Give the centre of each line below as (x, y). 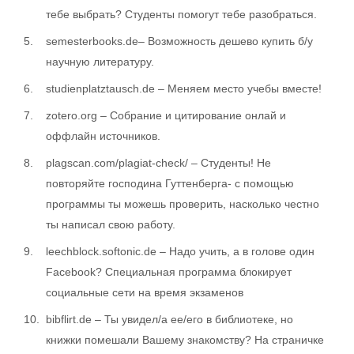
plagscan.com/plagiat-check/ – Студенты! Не (158, 162)
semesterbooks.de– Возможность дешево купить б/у (179, 41)
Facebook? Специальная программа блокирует (169, 271)
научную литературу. (100, 61)
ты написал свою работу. (111, 224)
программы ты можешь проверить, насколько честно (183, 203)
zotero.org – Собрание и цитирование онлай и (166, 115)
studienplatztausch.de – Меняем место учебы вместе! (184, 88)
